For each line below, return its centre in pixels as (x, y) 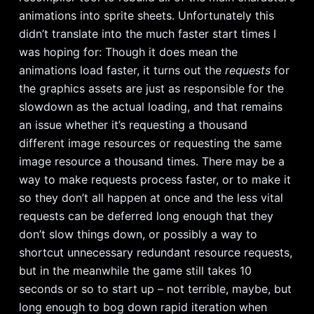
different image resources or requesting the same (150, 143)
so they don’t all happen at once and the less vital (151, 197)
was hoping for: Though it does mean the (128, 52)
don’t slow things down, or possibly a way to (138, 234)
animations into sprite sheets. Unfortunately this (146, 15)
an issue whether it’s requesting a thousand (133, 124)
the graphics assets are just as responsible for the (151, 88)
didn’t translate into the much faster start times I (147, 33)
